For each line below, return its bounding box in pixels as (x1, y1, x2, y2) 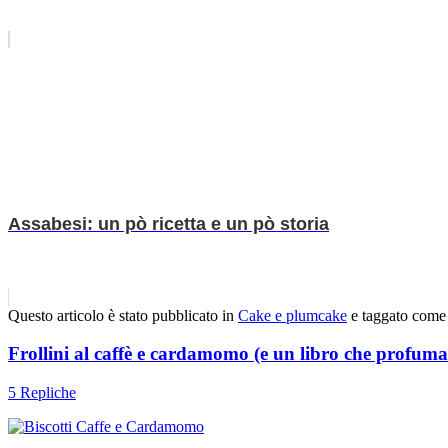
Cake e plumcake (238, 306, 347, 324)
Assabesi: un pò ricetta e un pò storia (8, 213, 329, 234)
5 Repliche (8, 383, 76, 401)
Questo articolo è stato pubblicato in (8, 306, 238, 324)
